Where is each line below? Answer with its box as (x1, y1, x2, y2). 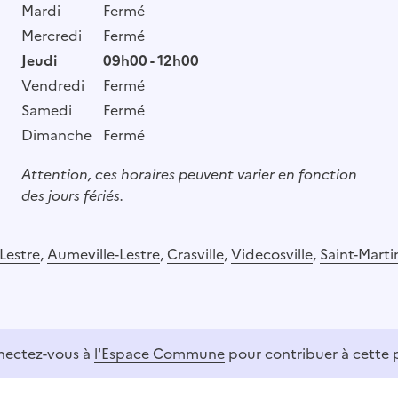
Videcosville (231, 243, 313, 265)
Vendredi (20, 74, 84, 96)
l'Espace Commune (94, 342, 225, 364)
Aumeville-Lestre (47, 243, 160, 265)
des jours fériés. (20, 184, 123, 206)
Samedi (20, 99, 72, 121)
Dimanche (20, 123, 92, 146)
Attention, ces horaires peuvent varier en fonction (20, 163, 357, 185)
